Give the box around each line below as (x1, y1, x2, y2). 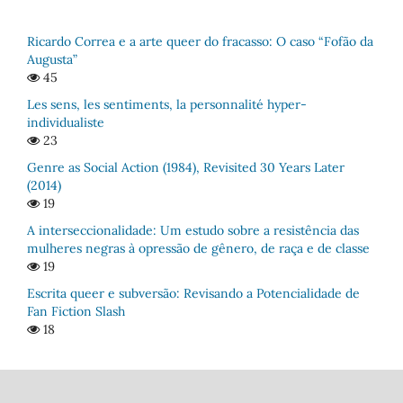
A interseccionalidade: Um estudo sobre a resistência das (27, 222, 359, 239)
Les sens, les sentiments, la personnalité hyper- (27, 96, 307, 113)
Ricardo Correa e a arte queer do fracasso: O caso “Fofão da (27, 33, 373, 50)
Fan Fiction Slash (27, 303, 125, 320)
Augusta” (27, 51, 77, 68)
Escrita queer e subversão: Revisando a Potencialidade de (27, 285, 360, 302)
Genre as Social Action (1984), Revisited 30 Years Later (27, 159, 345, 176)
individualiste (27, 114, 104, 131)
